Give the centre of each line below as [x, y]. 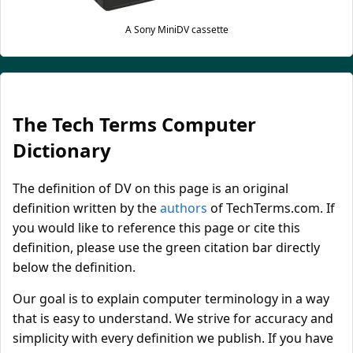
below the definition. [74, 267]
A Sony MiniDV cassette [176, 30]
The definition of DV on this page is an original [150, 188]
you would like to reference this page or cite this [156, 228]
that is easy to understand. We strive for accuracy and [173, 318]
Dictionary [62, 150]
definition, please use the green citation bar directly [166, 247]
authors [184, 208]
